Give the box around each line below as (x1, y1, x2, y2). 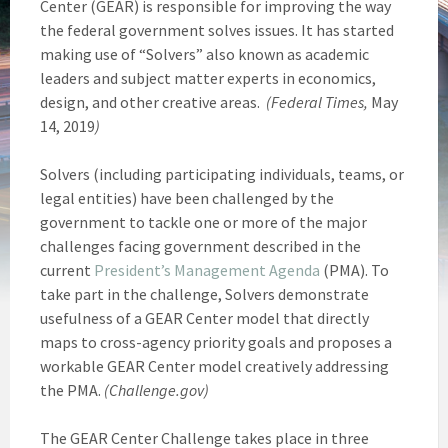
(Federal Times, (266, 91, 371, 112)
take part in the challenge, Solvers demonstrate (40, 283, 369, 304)
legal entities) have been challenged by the (40, 187, 334, 208)
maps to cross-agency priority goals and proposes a (40, 331, 392, 352)
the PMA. (40, 379, 104, 400)
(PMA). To (320, 259, 389, 280)
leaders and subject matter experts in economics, (40, 67, 376, 88)
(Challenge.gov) (104, 379, 209, 400)
